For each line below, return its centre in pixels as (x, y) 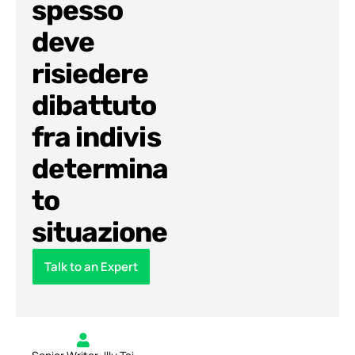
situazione (100, 233)
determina (100, 169)
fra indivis (96, 137)
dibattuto (94, 106)
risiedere (90, 74)
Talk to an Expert (91, 267)
